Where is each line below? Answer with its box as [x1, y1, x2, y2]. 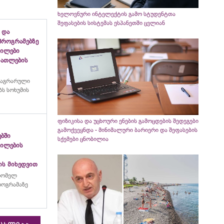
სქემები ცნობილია [57, 135, 108, 142]
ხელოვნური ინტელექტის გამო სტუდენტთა [57, 10, 175, 18]
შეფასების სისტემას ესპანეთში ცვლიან [57, 19, 165, 27]
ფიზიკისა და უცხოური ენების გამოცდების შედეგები [57, 117, 198, 124]
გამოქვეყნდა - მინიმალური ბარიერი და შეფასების [57, 126, 197, 133]
